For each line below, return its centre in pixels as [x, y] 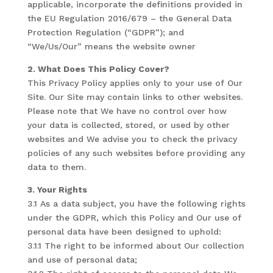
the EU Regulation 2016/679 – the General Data [129, 18]
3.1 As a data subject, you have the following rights [136, 204]
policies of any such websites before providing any [136, 153]
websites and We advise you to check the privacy [132, 139]
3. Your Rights [57, 190]
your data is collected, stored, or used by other [128, 125]
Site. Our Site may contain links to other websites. [135, 97]
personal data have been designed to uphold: [124, 232]
